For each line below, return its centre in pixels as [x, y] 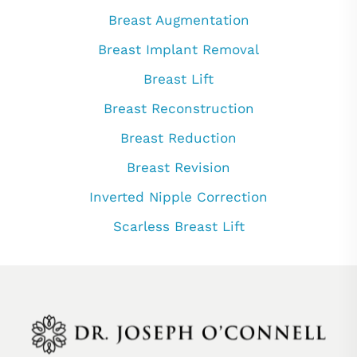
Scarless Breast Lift [178, 227]
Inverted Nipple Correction [178, 197]
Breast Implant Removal [178, 50]
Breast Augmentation [178, 20]
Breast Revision [178, 168]
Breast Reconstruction [178, 109]
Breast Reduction [178, 138]
